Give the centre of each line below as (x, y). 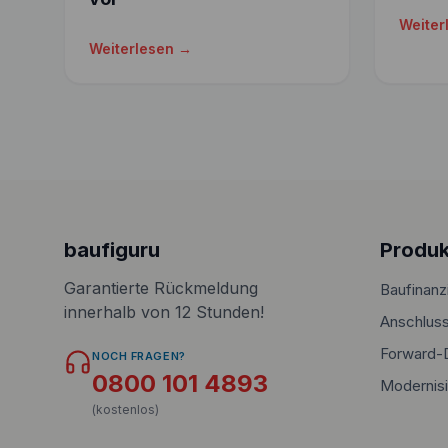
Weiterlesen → (140, 48)
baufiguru (112, 250)
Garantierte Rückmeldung (161, 288)
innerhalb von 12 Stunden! (164, 312)
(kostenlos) (125, 409)
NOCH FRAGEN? (139, 356)
